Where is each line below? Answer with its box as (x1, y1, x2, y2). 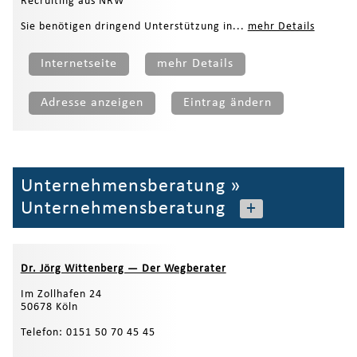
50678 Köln (20, 300, 78, 313)
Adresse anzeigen (40, 96, 143, 109)
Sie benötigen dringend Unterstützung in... (20, 20, 248, 33)
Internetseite (40, 57, 117, 70)
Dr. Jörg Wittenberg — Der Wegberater (20, 262, 226, 275)
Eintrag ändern (182, 96, 272, 109)
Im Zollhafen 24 (20, 288, 102, 300)
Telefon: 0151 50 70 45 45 (20, 326, 155, 339)
